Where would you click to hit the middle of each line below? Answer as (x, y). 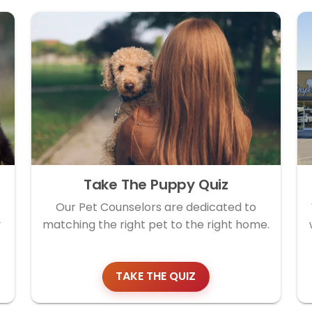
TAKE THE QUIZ (156, 276)
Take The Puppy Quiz (156, 184)
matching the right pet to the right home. (156, 224)
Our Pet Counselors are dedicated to (156, 207)
